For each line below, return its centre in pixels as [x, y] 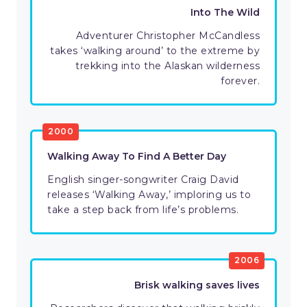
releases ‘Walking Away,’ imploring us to [149, 195]
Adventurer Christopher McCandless [168, 36]
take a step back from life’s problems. [143, 210]
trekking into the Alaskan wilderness [168, 66]
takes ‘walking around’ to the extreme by [155, 51]
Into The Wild [225, 13]
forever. [240, 81]
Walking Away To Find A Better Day [137, 157]
